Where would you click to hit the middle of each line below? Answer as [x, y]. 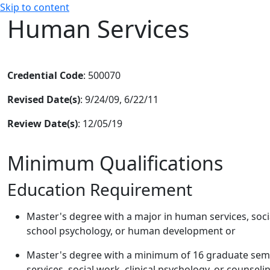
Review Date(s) [42, 124]
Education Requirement [100, 189]
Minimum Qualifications [115, 163]
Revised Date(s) [44, 99]
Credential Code [45, 75]
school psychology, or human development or [131, 231]
